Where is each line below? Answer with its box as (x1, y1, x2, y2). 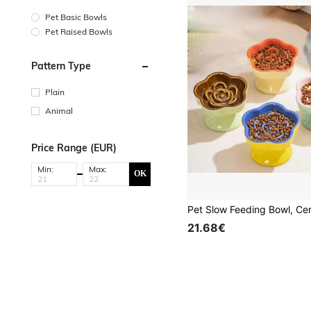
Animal (45, 105, 73, 116)
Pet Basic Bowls (45, 11, 107, 22)
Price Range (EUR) (31, 141, 117, 154)
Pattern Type (31, 59, 91, 72)
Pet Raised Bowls (45, 26, 112, 37)
